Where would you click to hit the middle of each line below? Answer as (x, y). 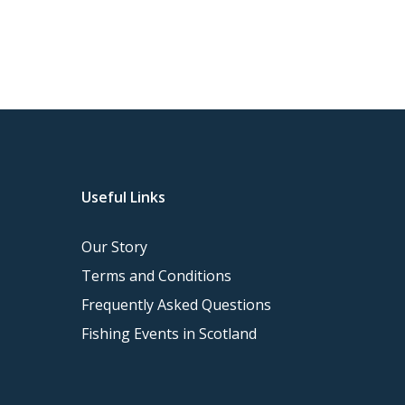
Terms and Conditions (156, 276)
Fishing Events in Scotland (169, 334)
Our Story (114, 247)
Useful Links (123, 197)
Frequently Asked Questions (176, 305)
